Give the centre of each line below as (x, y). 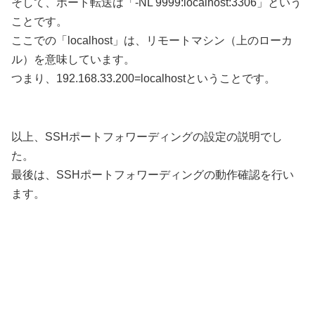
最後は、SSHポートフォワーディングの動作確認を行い (153, 174)
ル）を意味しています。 (73, 59)
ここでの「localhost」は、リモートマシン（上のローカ (152, 40)
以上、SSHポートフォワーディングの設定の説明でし (147, 136)
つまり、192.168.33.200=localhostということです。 (143, 78)
